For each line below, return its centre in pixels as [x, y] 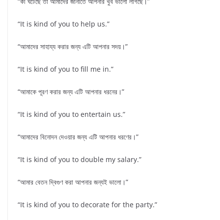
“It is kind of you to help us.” [64, 24]
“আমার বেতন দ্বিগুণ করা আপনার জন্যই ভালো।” [73, 182]
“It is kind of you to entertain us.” [71, 114]
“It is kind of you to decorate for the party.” [87, 204]
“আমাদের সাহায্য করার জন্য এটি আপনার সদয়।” [73, 46]
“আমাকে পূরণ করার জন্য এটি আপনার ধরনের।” [71, 91]
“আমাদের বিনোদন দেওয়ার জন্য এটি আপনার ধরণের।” [78, 137]
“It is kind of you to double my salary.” [80, 159]
